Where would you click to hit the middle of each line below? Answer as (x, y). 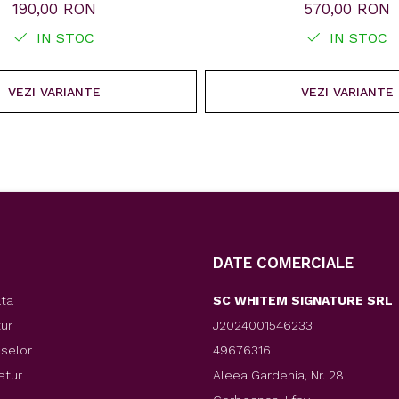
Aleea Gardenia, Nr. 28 (278, 375)
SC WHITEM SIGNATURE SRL (303, 301)
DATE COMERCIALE (283, 263)
